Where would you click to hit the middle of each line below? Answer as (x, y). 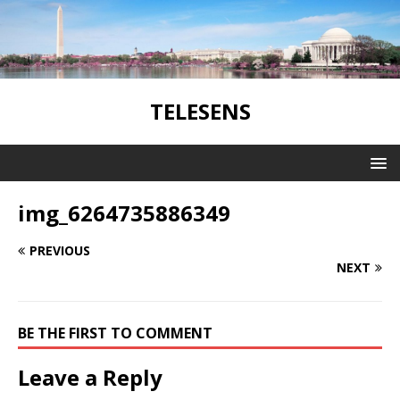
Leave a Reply (90, 377)
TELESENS (200, 111)
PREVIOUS (60, 250)
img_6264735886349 (124, 212)
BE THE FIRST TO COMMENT (115, 333)
